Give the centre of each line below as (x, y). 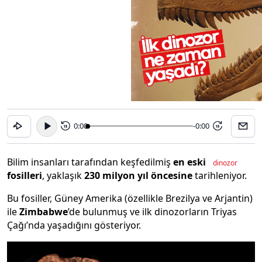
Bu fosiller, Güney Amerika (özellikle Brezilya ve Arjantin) (130, 198)
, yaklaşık (63, 175)
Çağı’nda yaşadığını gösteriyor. (74, 225)
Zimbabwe (44, 211)
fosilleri (25, 175)
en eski (191, 162)
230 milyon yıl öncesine (138, 175)
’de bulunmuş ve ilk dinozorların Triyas (152, 211)
